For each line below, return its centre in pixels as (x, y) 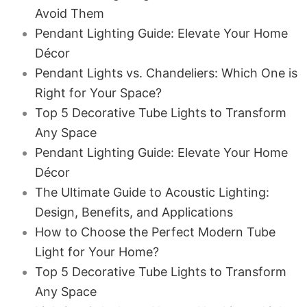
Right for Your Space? (98, 93)
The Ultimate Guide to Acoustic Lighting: (152, 192)
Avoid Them (69, 13)
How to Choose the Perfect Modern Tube (155, 232)
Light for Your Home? (97, 252)
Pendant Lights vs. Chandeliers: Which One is (166, 73)
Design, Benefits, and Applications (134, 212)
